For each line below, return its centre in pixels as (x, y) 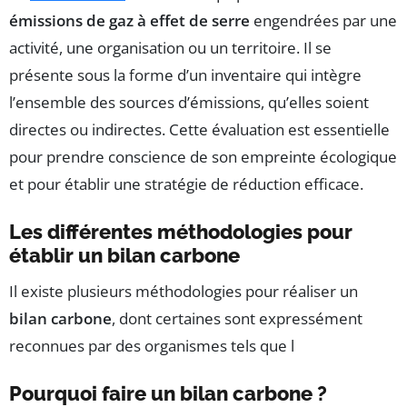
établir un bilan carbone (124, 256)
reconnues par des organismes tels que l (152, 346)
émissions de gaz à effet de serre (129, 21)
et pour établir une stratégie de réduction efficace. (186, 184)
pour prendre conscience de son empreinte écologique (203, 157)
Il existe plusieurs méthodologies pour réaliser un (184, 292)
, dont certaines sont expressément (237, 319)
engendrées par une (323, 21)
